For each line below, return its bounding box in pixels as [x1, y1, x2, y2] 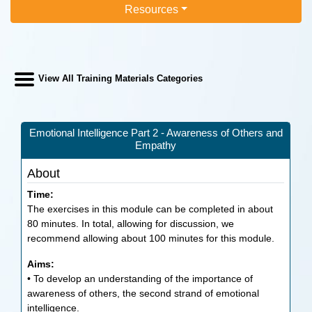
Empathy [135, 139, 177, 151]
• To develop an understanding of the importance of [27, 273, 253, 284]
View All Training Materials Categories [36, 74, 203, 84]
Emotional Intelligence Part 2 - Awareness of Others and [29, 127, 283, 139]
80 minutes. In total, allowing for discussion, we [27, 218, 235, 229]
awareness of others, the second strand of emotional [27, 288, 260, 299]
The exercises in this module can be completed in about [27, 203, 274, 214]
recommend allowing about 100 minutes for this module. [27, 233, 275, 244]
